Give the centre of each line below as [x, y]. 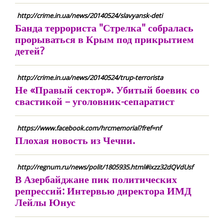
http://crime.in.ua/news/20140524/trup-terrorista [90, 77]
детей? [30, 51]
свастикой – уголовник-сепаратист [95, 101]
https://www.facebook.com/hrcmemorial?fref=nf [89, 128]
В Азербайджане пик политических [96, 179]
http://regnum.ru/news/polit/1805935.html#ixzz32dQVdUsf [105, 167]
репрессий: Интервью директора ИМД [103, 191]
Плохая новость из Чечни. [75, 140]
